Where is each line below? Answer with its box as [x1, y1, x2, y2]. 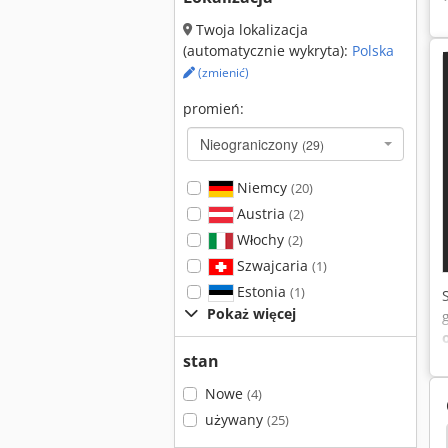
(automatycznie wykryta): [183, 41, 352, 60]
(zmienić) [195, 64, 249, 81]
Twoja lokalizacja [192, 20, 308, 39]
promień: [183, 99, 244, 118]
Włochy [232, 230, 288, 249]
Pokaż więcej [207, 304, 296, 323]
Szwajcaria [232, 256, 312, 275]
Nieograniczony [200, 134, 302, 154]
